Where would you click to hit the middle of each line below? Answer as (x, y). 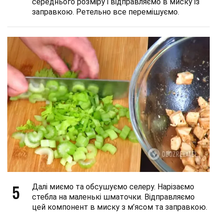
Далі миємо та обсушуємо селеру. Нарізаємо (113, 186)
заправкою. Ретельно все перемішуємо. (106, 12)
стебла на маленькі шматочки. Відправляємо (113, 197)
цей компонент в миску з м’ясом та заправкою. (120, 207)
